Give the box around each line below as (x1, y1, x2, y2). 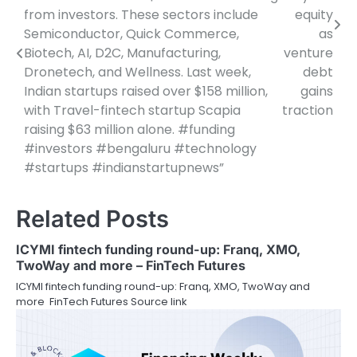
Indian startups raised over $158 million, (24, 81, 268, 100)
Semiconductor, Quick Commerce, (24, 24, 239, 43)
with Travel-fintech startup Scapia (24, 100, 241, 120)
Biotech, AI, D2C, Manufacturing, (24, 43, 221, 62)
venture (284, 43, 333, 62)
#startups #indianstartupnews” (24, 158, 224, 177)
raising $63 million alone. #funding (24, 120, 235, 139)
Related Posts (16, 204, 169, 233)
